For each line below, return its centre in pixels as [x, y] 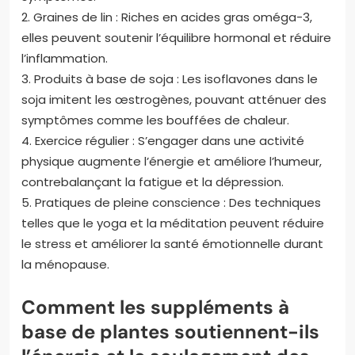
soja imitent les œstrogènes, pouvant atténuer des [174, 99]
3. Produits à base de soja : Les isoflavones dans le [170, 78]
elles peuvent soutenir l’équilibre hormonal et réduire [176, 37]
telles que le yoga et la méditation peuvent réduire [173, 223]
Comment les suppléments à [155, 307]
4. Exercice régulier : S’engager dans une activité [163, 140]
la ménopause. [65, 264]
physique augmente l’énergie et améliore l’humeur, [172, 161]
